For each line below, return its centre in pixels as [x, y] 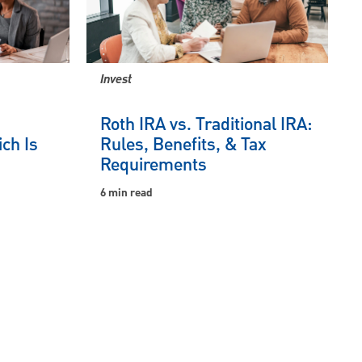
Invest [116, 81]
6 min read [126, 193]
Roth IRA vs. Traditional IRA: [206, 124]
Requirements [154, 165]
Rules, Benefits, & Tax [183, 145]
